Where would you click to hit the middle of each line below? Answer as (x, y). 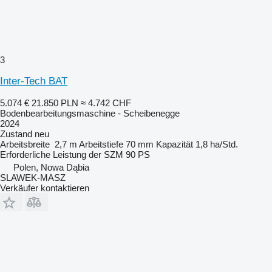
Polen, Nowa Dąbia (51, 167)
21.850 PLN (55, 103)
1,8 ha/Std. (217, 144)
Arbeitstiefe (101, 144)
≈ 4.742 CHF (106, 103)
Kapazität (175, 144)
